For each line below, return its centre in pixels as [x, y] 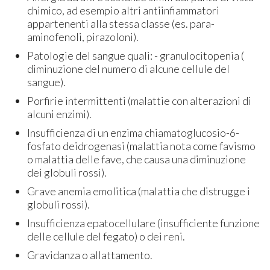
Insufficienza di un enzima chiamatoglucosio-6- [133, 132]
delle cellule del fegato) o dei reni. [106, 236]
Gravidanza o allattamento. [90, 255]
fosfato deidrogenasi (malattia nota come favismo [142, 146]
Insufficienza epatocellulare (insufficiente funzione [144, 223]
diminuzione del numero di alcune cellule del [129, 68]
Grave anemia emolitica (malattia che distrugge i [139, 191]
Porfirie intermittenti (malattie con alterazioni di [140, 100]
